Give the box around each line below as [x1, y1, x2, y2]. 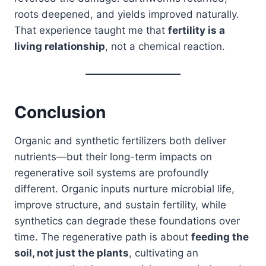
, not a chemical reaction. [105, 40, 225, 52]
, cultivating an [129, 246, 198, 259]
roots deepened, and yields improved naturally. [14, 8, 239, 20]
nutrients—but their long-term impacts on [14, 150, 212, 163]
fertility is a [168, 24, 225, 36]
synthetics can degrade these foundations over [14, 214, 240, 227]
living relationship [14, 40, 105, 52]
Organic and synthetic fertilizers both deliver [14, 134, 226, 147]
